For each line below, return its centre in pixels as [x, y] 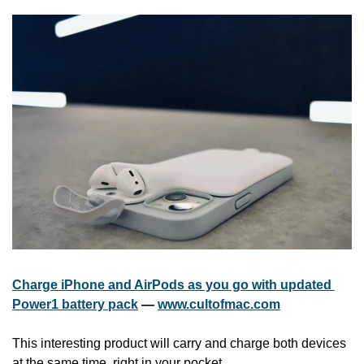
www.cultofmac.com [219, 305]
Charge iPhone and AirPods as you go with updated [172, 285]
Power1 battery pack [75, 305]
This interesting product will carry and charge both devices [179, 344]
